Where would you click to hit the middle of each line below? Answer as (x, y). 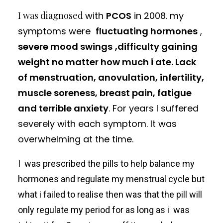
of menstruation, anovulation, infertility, (111, 77)
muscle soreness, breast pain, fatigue (105, 93)
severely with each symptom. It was (97, 124)
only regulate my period (64, 210)
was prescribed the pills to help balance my (109, 164)
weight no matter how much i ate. (96, 62)
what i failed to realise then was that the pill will (110, 194)
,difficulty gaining (156, 47)
